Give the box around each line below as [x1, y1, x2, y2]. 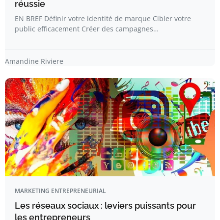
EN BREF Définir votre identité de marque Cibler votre [15, 14, 191, 23]
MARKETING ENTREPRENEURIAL [15, 187, 106, 195]
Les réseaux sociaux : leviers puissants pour [15, 200, 196, 211]
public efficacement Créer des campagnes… [15, 24, 159, 33]
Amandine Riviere [5, 56, 63, 66]
